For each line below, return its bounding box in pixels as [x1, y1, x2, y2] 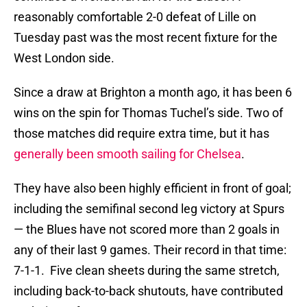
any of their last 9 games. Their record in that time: [14, 243, 286, 258]
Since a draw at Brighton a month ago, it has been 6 [14, 85, 292, 100]
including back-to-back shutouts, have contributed [14, 284, 283, 299]
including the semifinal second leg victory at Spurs [14, 201, 284, 217]
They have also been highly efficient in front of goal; [14, 181, 291, 196]
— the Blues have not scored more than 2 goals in [14, 222, 280, 237]
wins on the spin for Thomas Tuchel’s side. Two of [14, 106, 283, 121]
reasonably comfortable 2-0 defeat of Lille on [14, 10, 256, 25]
